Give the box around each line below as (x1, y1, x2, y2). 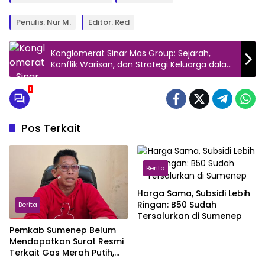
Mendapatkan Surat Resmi (9, 235, 124, 248)
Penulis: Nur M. (16, 16, 71, 28)
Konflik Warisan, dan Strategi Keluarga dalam (51, 58, 235, 70)
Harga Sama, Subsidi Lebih (137, 187, 250, 199)
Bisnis (51, 69, 73, 82)
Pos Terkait (21, 120, 81, 135)
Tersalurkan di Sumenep (137, 209, 242, 222)
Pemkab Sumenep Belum (9, 224, 116, 237)
